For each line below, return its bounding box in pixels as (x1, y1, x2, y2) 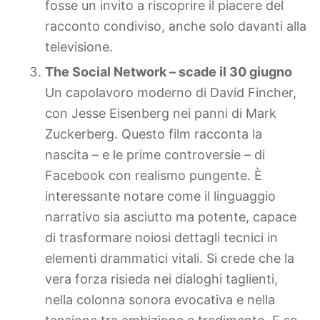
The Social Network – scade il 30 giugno (45, 64, 292, 79)
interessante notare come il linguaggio (45, 188, 276, 204)
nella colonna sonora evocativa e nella (45, 291, 275, 307)
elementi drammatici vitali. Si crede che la (45, 250, 294, 266)
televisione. (45, 39, 113, 54)
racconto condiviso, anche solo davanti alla (45, 18, 306, 34)
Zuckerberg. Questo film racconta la (45, 126, 262, 141)
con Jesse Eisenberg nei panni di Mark (45, 105, 276, 121)
